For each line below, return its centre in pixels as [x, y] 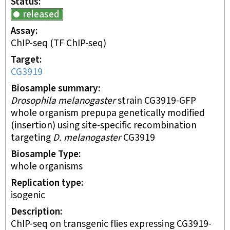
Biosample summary [54, 89]
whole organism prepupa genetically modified [108, 113]
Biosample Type [45, 154]
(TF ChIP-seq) [77, 43]
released [41, 15]
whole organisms [47, 167]
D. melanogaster [87, 138]
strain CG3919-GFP [156, 101]
